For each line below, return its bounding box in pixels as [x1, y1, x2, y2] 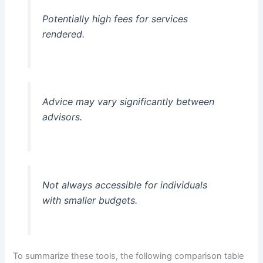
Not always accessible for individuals [42, 179, 207, 191]
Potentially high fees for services [42, 12, 188, 25]
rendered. [42, 28, 85, 40]
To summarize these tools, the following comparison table [13, 250, 244, 261]
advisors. [42, 111, 82, 123]
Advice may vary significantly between [42, 96, 214, 108]
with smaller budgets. [42, 194, 137, 207]
